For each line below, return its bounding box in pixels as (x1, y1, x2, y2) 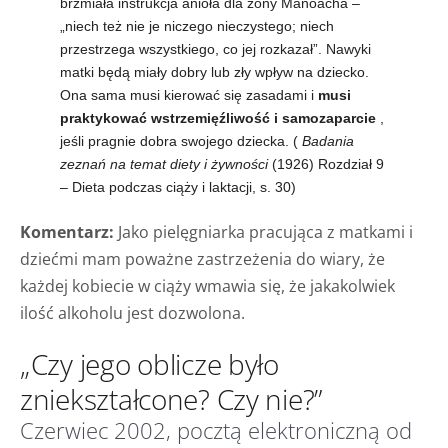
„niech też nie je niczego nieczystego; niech (60, 17, 334, 34)
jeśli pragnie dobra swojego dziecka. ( (60, 132, 302, 149)
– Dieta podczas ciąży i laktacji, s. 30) (60, 178, 296, 195)
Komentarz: (20, 220, 114, 243)
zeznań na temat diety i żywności (60, 155, 268, 172)
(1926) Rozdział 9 (268, 155, 384, 172)
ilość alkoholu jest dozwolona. (20, 301, 245, 324)
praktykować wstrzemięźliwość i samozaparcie (60, 109, 376, 126)
